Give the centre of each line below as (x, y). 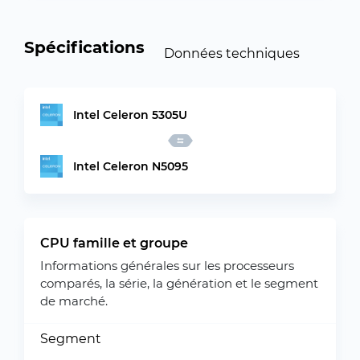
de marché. (74, 301)
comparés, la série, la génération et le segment (179, 283)
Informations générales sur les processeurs (167, 266)
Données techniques (232, 53)
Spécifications (84, 47)
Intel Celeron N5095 (131, 166)
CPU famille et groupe (114, 243)
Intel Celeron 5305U (130, 115)
